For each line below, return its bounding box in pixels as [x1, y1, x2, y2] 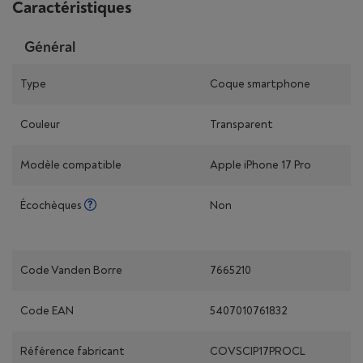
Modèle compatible [20, 158, 122, 172]
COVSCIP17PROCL [210, 344, 305, 358]
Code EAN [20, 304, 74, 318]
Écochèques [20, 199, 84, 212]
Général [24, 38, 75, 57]
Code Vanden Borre [20, 263, 122, 277]
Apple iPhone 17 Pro [210, 158, 311, 172]
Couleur [20, 117, 60, 131]
